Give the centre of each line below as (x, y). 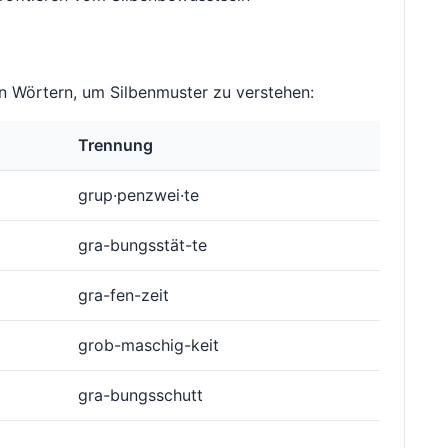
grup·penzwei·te (138, 195)
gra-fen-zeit (123, 295)
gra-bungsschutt (140, 395)
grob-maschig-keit (148, 345)
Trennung (115, 145)
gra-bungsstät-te (142, 245)
